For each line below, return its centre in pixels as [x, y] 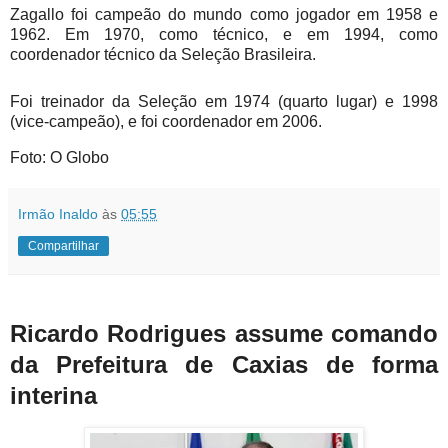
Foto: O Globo [59, 157]
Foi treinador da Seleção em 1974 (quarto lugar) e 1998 [224, 101]
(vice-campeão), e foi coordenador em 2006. [166, 121]
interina [60, 396]
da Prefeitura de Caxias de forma [224, 365]
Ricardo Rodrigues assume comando [224, 334]
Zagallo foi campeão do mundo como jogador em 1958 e [224, 14]
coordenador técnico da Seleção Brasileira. [163, 54]
